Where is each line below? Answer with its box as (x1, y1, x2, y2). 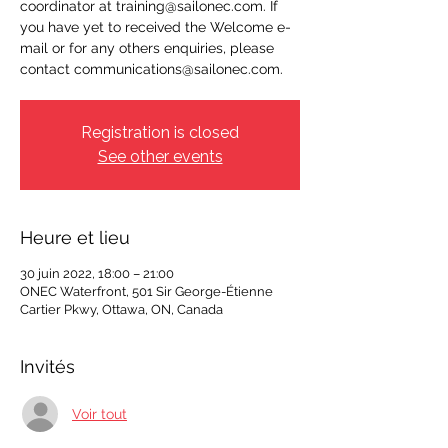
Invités (20, 356, 75, 377)
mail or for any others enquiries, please (20, 40, 274, 56)
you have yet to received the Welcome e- (20, 19, 291, 35)
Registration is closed (81, 123, 239, 142)
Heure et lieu (20, 227, 130, 248)
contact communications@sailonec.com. (20, 61, 283, 77)
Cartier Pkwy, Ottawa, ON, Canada (20, 302, 223, 317)
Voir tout (72, 405, 127, 422)
